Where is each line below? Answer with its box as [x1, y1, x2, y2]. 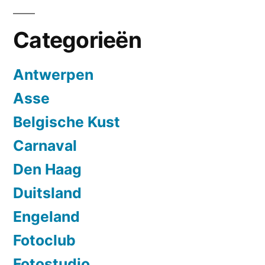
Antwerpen [13, 65, 93, 83]
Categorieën [13, 26, 141, 53]
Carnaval [13, 136, 77, 154]
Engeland [13, 207, 80, 225]
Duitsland [13, 183, 82, 202]
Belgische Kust [13, 112, 120, 131]
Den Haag [13, 160, 82, 178]
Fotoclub [13, 231, 76, 249]
